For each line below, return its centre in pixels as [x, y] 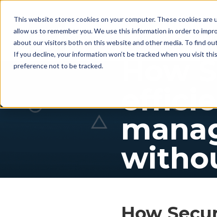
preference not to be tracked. [58, 66]
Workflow [155, 37]
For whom [86, 37]
